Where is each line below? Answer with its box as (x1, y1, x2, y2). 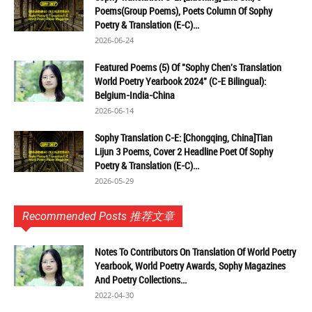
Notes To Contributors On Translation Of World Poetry (95, 245, 296, 258)
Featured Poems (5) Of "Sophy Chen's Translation (95, 61, 281, 74)
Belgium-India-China (95, 88, 175, 102)
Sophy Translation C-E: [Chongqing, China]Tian (95, 131, 272, 144)
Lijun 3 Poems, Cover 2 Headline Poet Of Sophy (95, 145, 273, 158)
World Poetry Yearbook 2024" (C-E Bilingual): (95, 75, 266, 88)
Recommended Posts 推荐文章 (22, 210, 174, 223)
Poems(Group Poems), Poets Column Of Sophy (95, 4, 272, 17)
